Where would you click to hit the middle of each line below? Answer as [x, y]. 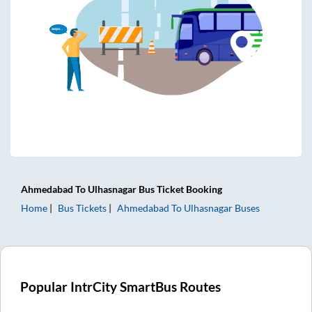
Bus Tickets [82, 208]
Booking [203, 189]
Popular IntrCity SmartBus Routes [121, 287]
